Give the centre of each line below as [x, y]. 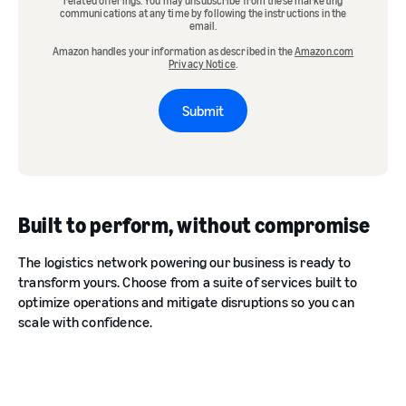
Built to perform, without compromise [194, 225]
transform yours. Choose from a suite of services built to [188, 282]
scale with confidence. [86, 322]
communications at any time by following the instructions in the [203, 13]
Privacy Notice [202, 64]
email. [203, 26]
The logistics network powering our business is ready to [185, 262]
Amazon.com [324, 51]
